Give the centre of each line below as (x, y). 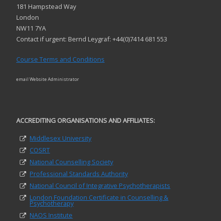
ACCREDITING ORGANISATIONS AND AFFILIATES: (85, 121)
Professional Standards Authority (79, 174)
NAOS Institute (51, 215)
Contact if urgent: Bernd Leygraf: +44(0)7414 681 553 (92, 39)
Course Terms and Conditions (60, 59)
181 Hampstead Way (46, 6)
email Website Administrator (47, 79)
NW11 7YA (31, 28)
